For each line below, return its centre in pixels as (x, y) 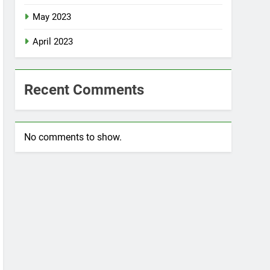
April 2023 (53, 42)
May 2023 (52, 17)
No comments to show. (73, 137)
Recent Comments (84, 90)
